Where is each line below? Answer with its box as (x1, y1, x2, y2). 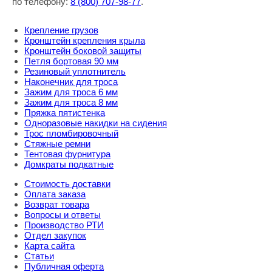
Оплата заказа (24, 189, 86, 200)
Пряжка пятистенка (24, 107, 105, 118)
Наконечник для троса (24, 76, 118, 87)
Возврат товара (24, 199, 89, 210)
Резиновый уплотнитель (24, 66, 126, 77)
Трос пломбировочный (24, 128, 118, 139)
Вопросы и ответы (24, 209, 101, 220)
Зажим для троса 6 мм (24, 87, 118, 98)
